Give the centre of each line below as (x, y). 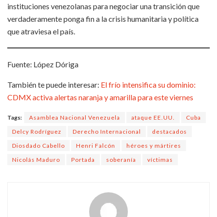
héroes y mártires (154, 145)
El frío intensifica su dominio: (148, 84)
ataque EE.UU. (153, 117)
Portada (83, 159)
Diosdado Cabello (39, 145)
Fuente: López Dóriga (43, 64)
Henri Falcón (96, 145)
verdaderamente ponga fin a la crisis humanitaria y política (103, 18)
